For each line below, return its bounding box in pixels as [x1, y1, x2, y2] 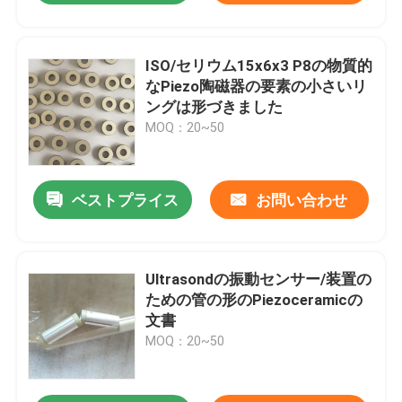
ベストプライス [72, 191, 179, 210]
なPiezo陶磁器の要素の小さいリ [145, 76, 368, 95]
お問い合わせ [256, 191, 348, 210]
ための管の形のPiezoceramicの [145, 291, 363, 310]
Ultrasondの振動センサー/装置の [145, 270, 372, 289]
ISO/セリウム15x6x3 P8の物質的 [145, 56, 373, 74]
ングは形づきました [145, 97, 284, 116]
